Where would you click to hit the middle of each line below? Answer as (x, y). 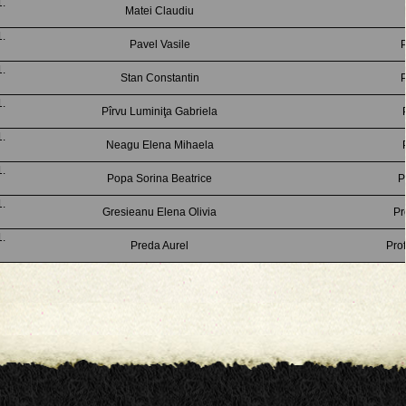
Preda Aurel (159, 246)
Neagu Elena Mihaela (159, 145)
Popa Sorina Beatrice (159, 179)
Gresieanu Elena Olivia (159, 212)
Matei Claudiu (159, 11)
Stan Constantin (159, 78)
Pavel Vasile (159, 44)
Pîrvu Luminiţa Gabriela (159, 111)
